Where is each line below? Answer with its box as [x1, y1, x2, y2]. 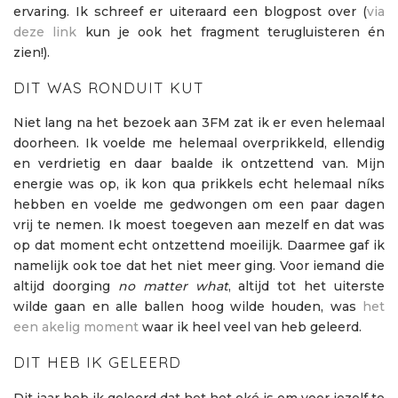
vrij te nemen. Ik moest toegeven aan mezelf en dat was [13, 217, 385, 234]
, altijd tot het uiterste [227, 278, 385, 295]
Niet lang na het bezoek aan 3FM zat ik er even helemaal [13, 115, 385, 131]
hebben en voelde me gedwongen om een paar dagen [13, 196, 385, 213]
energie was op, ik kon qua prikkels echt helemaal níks [13, 176, 385, 193]
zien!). [13, 44, 50, 61]
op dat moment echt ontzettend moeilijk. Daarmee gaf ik [13, 237, 385, 254]
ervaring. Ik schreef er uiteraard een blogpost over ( [13, 4, 367, 20]
